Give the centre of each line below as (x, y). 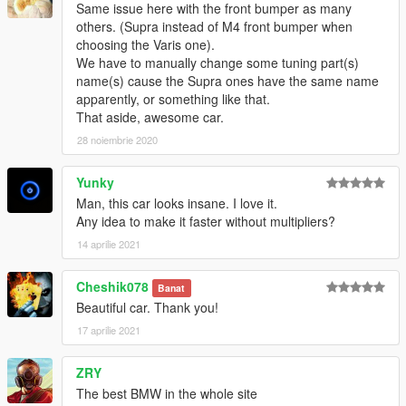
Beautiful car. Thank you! (147, 308)
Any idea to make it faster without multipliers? (206, 222)
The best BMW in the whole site (167, 394)
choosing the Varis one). (145, 45)
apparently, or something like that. (173, 99)
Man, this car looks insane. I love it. (177, 203)
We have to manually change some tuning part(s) (217, 63)
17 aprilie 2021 (109, 330)
